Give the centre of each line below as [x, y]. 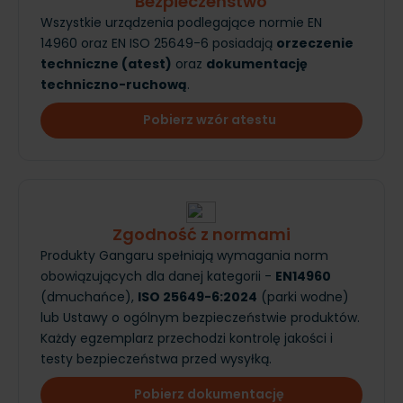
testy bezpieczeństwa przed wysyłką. [156, 358]
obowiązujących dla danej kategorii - [158, 276]
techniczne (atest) [106, 63]
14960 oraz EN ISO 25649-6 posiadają [158, 43]
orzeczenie [315, 43]
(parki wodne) [303, 296]
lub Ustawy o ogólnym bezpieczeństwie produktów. [200, 317]
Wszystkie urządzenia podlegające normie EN [181, 22]
